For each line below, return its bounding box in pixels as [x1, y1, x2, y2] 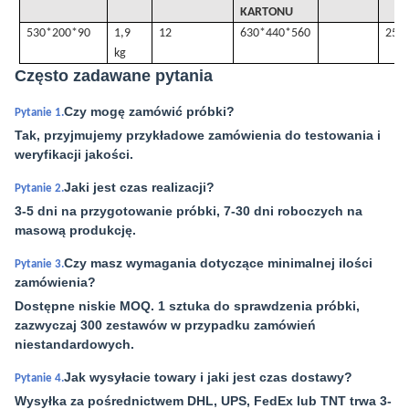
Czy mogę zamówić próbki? [64, 104, 235, 119]
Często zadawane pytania [15, 67, 213, 85]
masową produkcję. [15, 223, 136, 237]
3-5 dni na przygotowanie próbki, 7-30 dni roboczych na [15, 204, 362, 218]
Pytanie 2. [15, 183, 64, 194]
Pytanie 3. [15, 258, 64, 270]
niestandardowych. [15, 337, 134, 351]
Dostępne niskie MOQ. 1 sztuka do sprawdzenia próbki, [15, 299, 360, 313]
